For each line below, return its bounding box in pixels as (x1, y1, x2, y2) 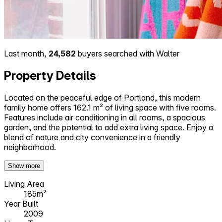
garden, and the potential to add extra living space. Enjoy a (4, 122, 213, 132)
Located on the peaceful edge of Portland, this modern (4, 92, 201, 103)
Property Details (4, 68, 96, 83)
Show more (8, 162, 40, 169)
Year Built (4, 198, 38, 209)
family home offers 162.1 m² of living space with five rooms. (4, 102, 216, 112)
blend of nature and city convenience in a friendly (4, 132, 180, 142)
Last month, (4, 48, 49, 58)
